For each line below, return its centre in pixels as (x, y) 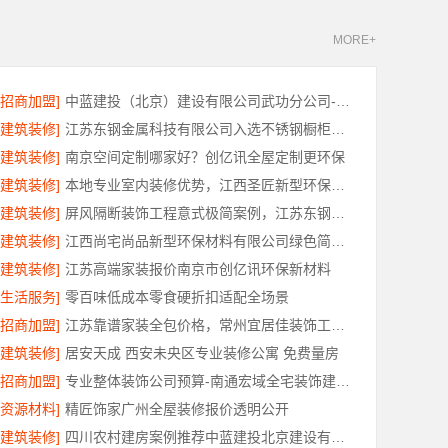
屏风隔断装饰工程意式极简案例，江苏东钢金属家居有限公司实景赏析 (338, 213)
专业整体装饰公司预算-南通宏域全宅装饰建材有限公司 (343, 381)
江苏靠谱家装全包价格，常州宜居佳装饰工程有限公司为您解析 (338, 325)
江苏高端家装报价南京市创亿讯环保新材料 (198, 269)
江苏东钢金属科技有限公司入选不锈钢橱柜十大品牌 (338, 129)
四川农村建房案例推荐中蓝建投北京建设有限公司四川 (338, 437)
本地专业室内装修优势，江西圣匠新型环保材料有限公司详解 (338, 185)
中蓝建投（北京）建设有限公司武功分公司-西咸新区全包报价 (343, 101)
